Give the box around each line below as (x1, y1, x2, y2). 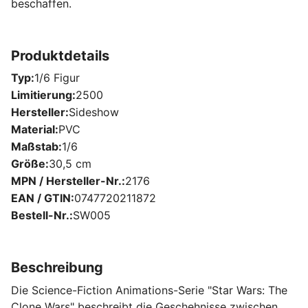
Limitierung (11, 87, 72, 102)
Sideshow (69, 104, 119, 119)
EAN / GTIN (11, 190, 71, 205)
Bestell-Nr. (11, 208, 69, 222)
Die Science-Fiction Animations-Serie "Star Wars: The (11, 283, 287, 297)
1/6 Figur (34, 70, 80, 85)
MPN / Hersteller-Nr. (11, 173, 122, 188)
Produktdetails (11, 47, 109, 64)
